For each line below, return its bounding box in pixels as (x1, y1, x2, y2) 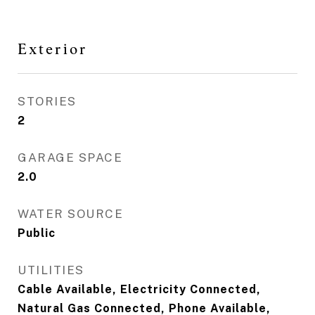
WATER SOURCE (18, 207, 123, 221)
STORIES (18, 94, 77, 108)
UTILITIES (18, 263, 84, 277)
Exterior (18, 40, 88, 58)
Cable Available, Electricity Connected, (18, 283, 261, 296)
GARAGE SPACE (18, 150, 122, 165)
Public (18, 226, 56, 240)
